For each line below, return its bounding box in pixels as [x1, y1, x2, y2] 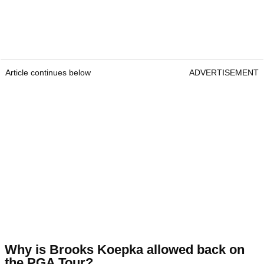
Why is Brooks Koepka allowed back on [5, 242, 245, 258]
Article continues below [5, 68, 91, 78]
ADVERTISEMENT [189, 68, 259, 78]
